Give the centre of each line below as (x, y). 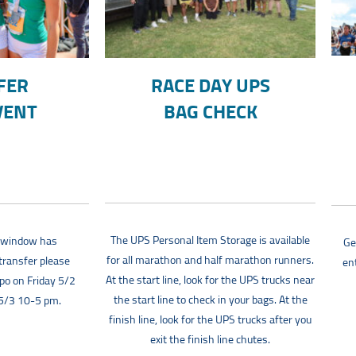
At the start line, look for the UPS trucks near (210, 281)
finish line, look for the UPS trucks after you (210, 321)
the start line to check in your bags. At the (210, 301)
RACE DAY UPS (210, 87)
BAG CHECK (210, 113)
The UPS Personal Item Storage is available (210, 241)
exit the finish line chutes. (210, 341)
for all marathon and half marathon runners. (210, 261)
